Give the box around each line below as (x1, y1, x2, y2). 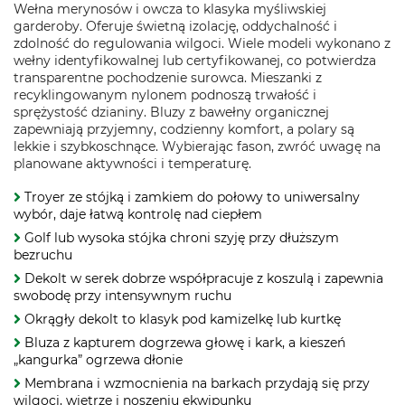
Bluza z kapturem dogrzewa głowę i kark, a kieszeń (24, 334, 345, 351)
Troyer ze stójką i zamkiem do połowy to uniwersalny (24, 189, 360, 205)
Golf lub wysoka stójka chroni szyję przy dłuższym (24, 230, 339, 246)
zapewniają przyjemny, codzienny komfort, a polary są (14, 121, 354, 137)
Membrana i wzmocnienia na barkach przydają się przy (24, 375, 370, 391)
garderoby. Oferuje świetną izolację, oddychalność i (14, 18, 337, 34)
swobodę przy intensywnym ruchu (14, 287, 231, 304)
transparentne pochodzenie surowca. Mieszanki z (14, 70, 322, 86)
